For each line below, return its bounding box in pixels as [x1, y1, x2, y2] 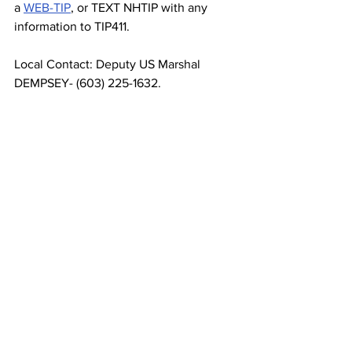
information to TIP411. [14, 20, 130, 33]
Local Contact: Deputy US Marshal [14, 57, 203, 71]
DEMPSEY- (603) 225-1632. [14, 76, 161, 90]
